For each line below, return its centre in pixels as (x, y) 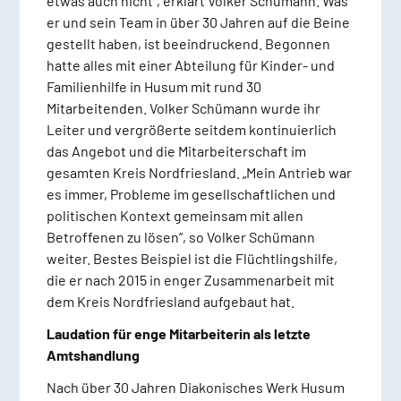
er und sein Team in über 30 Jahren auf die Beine (198, 22)
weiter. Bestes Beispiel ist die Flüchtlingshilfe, (192, 259)
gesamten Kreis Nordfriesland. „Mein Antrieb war (199, 173)
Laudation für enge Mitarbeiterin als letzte (178, 334)
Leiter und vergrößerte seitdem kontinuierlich (191, 130)
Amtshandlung (93, 355)
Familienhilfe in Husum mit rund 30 (154, 87)
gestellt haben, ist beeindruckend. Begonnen (188, 44)
